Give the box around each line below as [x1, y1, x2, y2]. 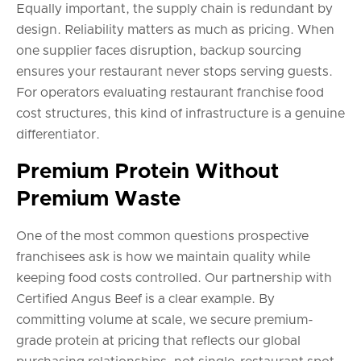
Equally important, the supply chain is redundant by [16, 2, 333, 16]
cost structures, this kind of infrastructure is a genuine [16, 107, 345, 121]
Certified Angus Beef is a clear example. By [16, 293, 275, 306]
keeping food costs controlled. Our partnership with [16, 272, 332, 285]
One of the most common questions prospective [16, 230, 309, 243]
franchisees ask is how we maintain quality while [16, 251, 310, 264]
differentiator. [16, 128, 100, 142]
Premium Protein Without [16, 161, 279, 183]
